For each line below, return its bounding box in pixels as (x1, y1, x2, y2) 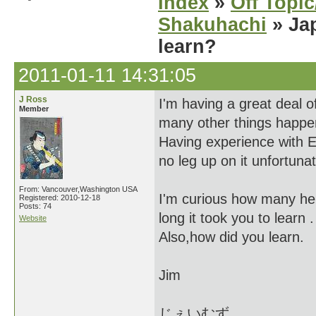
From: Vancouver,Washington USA (19, 185, 138, 193)
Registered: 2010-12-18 (19, 193, 100, 202)
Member (19, 104, 49, 113)
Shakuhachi (158, 14, 267, 35)
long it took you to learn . (159, 210, 314, 226)
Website (19, 214, 47, 222)
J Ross (19, 95, 47, 104)
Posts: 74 (19, 202, 51, 210)
